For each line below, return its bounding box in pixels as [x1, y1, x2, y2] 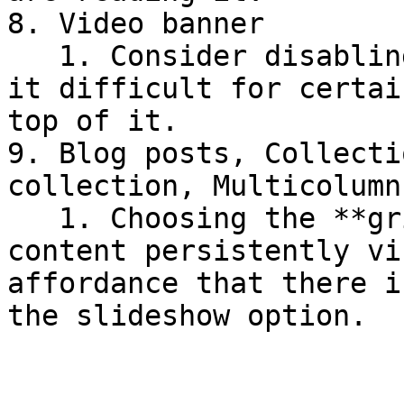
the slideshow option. [7, 299, 367, 332]
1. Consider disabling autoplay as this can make [7, 40, 59, 72]
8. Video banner [7, 7, 264, 40]
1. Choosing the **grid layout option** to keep [7, 202, 59, 234]
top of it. [7, 105, 179, 137]
